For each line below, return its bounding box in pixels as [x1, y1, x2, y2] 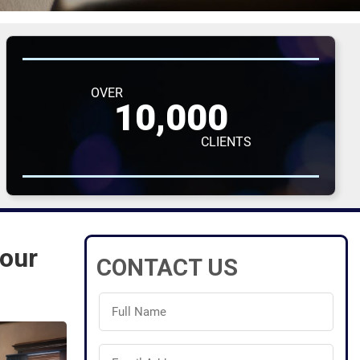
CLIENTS [200, 133, 252, 149]
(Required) [100, 317, 148, 330]
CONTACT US [96, 253, 238, 281]
